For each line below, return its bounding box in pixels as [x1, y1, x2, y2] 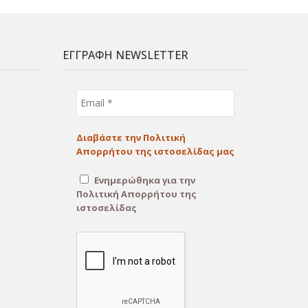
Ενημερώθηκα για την [92, 173, 195, 186]
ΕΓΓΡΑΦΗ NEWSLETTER [63, 47, 188, 63]
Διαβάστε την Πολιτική [76, 131, 186, 144]
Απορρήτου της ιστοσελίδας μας [76, 144, 234, 157]
